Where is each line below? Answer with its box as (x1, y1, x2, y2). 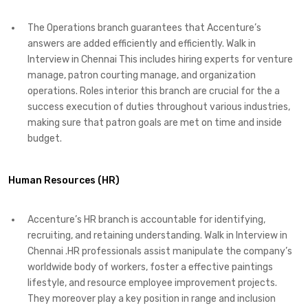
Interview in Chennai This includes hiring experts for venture (27, 53, 293, 65)
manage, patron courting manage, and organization (27, 69, 256, 81)
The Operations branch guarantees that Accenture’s (27, 21, 261, 34)
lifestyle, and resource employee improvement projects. (27, 277, 277, 289)
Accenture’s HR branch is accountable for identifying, (27, 214, 265, 226)
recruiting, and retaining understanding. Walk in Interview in (27, 230, 287, 242)
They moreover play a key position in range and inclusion (27, 293, 276, 305)
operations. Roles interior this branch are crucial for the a (27, 85, 280, 97)
